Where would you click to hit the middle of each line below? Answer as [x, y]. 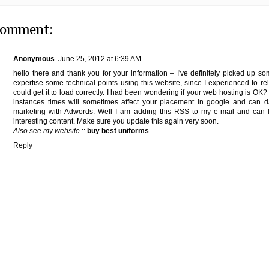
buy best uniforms [118, 131]
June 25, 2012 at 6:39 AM [100, 59]
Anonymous [34, 59]
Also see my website [47, 131]
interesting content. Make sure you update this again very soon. [116, 121]
